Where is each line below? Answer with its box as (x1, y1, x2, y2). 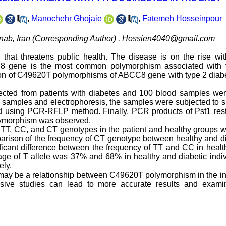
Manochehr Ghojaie (31, 14, 102, 23)
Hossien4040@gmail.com (122, 34, 215, 43)
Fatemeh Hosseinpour (142, 14, 222, 23)
